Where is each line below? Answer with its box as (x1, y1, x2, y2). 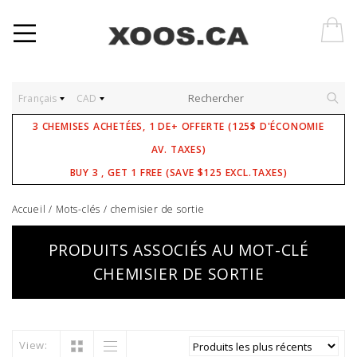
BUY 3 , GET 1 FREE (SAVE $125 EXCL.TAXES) (69, 166, 288, 179)
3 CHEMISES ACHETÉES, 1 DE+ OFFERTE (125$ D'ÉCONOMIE (33, 120, 324, 133)
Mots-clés (56, 202, 101, 216)
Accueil (12, 202, 46, 216)
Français (18, 92, 60, 105)
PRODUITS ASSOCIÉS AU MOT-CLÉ (48, 240, 309, 261)
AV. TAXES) (151, 143, 206, 156)
